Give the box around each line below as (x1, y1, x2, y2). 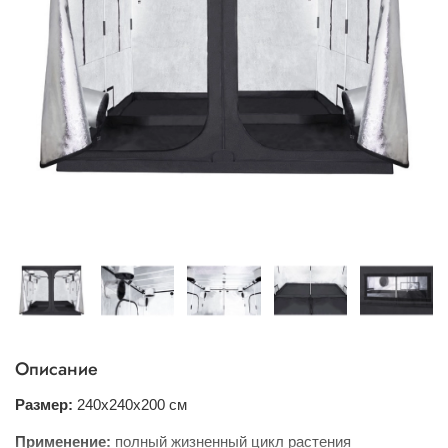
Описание (15, 356, 98, 383)
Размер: (15, 396, 73, 413)
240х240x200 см (77, 396, 187, 413)
